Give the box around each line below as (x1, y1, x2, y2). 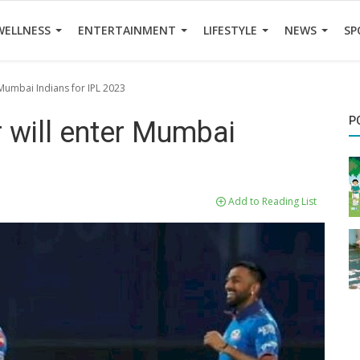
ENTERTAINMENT (78, 22, 179, 38)
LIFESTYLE (203, 22, 260, 38)
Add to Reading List (226, 194, 317, 208)
